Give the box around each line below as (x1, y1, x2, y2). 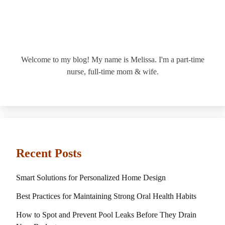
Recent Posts (16, 146, 81, 160)
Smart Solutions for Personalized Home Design (16, 173, 166, 182)
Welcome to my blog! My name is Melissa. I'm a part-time (21, 55, 204, 64)
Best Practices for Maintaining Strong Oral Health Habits (16, 192, 196, 201)
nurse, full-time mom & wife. (66, 67, 159, 76)
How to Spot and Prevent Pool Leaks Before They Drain (16, 210, 196, 219)
